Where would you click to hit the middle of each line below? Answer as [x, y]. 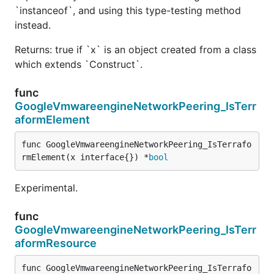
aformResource [56, 243]
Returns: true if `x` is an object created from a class [135, 49]
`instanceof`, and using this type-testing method [128, 10]
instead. [33, 25]
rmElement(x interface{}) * [85, 157]
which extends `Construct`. [79, 64]
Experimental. [46, 187]
